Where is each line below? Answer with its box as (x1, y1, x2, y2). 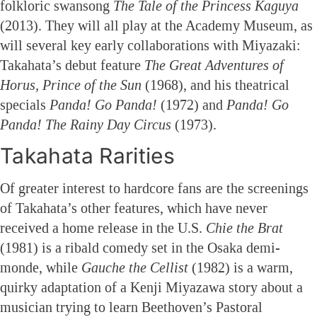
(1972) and (157, 96, 226, 113)
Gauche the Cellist (81, 259, 188, 275)
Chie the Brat (206, 219, 283, 236)
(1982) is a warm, (188, 259, 293, 275)
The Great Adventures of (144, 57, 284, 73)
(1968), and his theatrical (142, 76, 289, 93)
